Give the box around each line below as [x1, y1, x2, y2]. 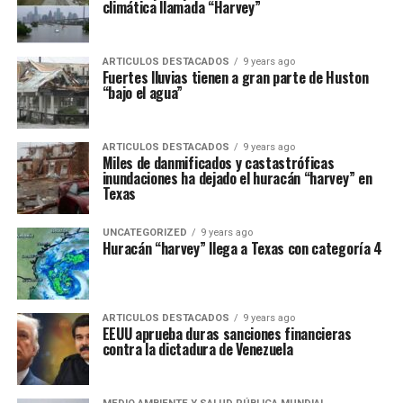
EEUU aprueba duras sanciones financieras [102, 323, 352, 345]
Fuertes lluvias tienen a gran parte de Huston [102, 67, 369, 88]
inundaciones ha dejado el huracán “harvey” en [102, 167, 372, 189]
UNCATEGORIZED [102, 227, 187, 238]
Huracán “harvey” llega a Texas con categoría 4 [102, 237, 382, 259]
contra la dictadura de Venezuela [102, 338, 293, 360]
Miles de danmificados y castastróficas [102, 152, 335, 174]
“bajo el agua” [102, 82, 184, 103]
